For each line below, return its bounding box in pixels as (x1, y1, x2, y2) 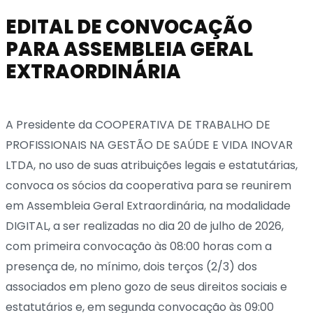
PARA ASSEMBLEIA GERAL (6, 35, 253, 63)
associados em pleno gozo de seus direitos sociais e (6, 278, 287, 295)
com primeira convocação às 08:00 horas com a (6, 238, 272, 254)
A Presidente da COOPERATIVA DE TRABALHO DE (6, 116, 270, 133)
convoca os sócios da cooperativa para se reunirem (6, 177, 291, 194)
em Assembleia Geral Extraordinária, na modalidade (6, 197, 291, 214)
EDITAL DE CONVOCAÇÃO (6, 13, 252, 41)
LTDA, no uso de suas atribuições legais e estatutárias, (6, 156, 298, 173)
